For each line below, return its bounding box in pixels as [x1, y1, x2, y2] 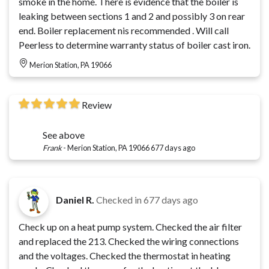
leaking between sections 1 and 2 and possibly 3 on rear [19, 10, 245, 22]
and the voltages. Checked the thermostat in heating [19, 250, 231, 262]
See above [43, 129, 85, 141]
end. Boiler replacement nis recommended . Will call [19, 25, 37, 37]
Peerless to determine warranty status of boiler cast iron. [19, 39, 250, 51]
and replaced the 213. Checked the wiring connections [19, 235, 147, 247]
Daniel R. [56, 194, 94, 206]
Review [82, 99, 112, 111]
